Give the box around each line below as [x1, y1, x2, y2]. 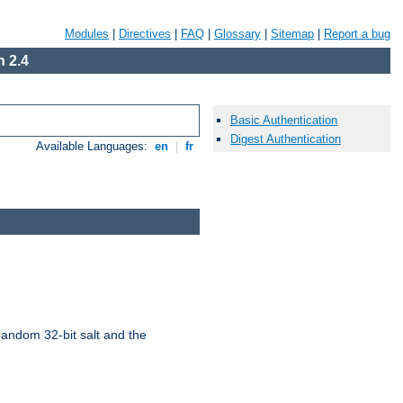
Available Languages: [36, 139, 152, 154]
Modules [65, 27, 109, 40]
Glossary [214, 27, 261, 40]
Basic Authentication [230, 113, 337, 128]
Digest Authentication [230, 132, 341, 147]
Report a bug [324, 27, 390, 40]
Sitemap [271, 27, 314, 40]
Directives [119, 27, 171, 40]
